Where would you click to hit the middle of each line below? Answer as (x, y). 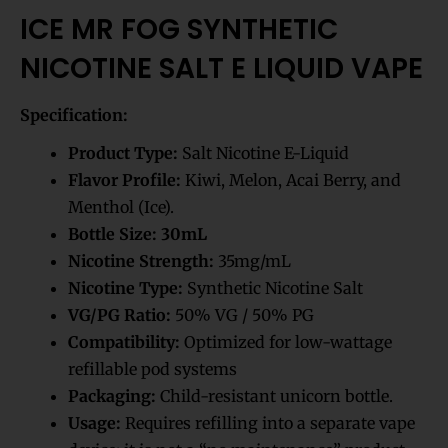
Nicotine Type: (125, 288)
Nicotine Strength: (141, 261)
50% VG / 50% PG (244, 315)
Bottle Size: (112, 234)
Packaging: (112, 396)
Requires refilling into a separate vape (268, 423)
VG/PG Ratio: (119, 315)
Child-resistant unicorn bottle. (274, 396)
